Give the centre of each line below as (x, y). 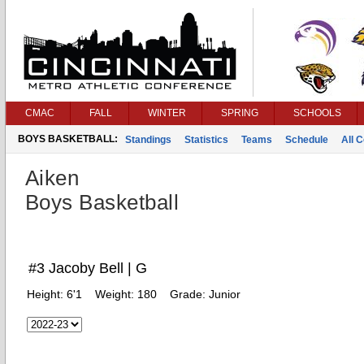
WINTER (167, 113)
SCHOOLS (317, 113)
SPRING (240, 113)
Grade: (189, 294)
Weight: (116, 294)
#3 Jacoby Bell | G (88, 268)
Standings (148, 140)
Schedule (307, 140)
